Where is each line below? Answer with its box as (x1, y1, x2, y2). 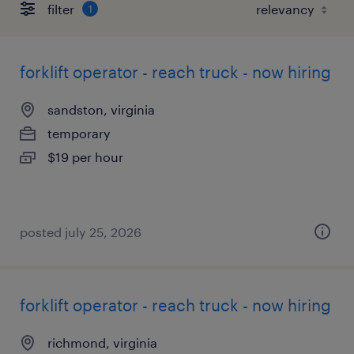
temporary (47, 126, 111, 141)
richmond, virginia (47, 335, 157, 350)
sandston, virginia (47, 102, 155, 117)
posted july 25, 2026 (20, 224, 141, 239)
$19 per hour (47, 149, 123, 164)
